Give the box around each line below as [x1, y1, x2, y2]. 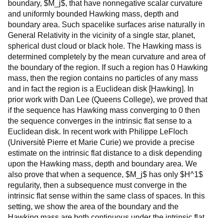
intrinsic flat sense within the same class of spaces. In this [8, 192, 205, 200]
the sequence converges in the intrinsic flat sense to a [8, 117, 192, 125]
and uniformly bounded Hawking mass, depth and [8, 10, 179, 18]
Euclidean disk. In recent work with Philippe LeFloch [8, 127, 188, 136]
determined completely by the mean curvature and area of [8, 53, 205, 61]
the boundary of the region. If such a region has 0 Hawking [8, 63, 208, 72]
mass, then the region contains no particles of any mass [8, 74, 198, 82]
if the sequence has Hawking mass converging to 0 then [8, 106, 200, 114]
